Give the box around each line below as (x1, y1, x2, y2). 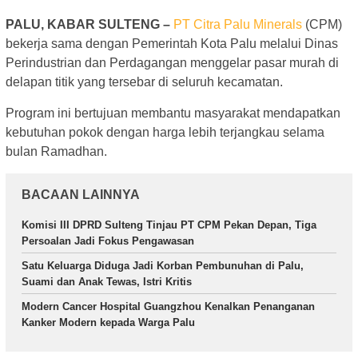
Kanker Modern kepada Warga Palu (22, 316, 195, 329)
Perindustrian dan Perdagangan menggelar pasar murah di (6, 56, 339, 70)
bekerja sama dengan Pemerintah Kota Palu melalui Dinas (6, 37, 338, 51)
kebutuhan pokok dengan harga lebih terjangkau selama (6, 125, 324, 140)
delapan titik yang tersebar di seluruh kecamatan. (6, 75, 283, 89)
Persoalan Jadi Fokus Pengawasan (22, 235, 194, 248)
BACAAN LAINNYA (22, 188, 140, 202)
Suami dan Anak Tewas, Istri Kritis (22, 276, 192, 288)
